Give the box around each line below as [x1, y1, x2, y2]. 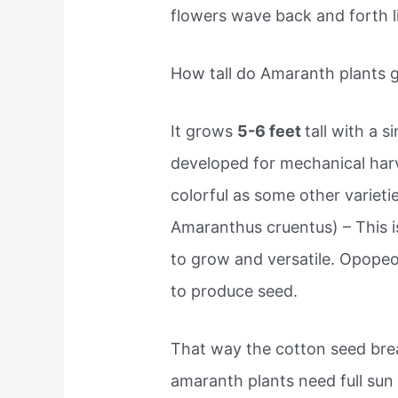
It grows [171, 122, 238, 141]
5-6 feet [237, 122, 306, 141]
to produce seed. [171, 282, 298, 301]
